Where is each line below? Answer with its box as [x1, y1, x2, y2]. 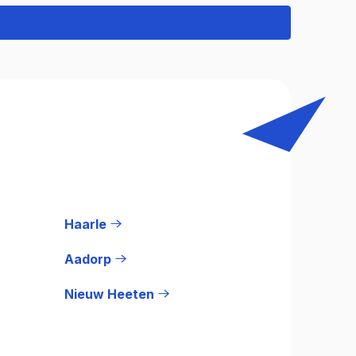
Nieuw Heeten [64, 285, 154, 302]
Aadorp [64, 250, 111, 267]
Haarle [64, 215, 106, 232]
